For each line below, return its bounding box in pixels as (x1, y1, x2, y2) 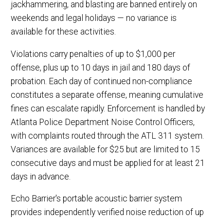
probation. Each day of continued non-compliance (11, 76, 193, 86)
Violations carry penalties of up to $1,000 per (11, 49, 176, 59)
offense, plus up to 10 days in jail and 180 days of (11, 62, 191, 73)
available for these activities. (11, 26, 116, 36)
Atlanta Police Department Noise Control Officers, (11, 117, 195, 127)
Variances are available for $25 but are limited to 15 (11, 144, 200, 154)
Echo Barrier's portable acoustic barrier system (11, 194, 182, 204)
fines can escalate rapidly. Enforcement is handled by (11, 103, 205, 113)
